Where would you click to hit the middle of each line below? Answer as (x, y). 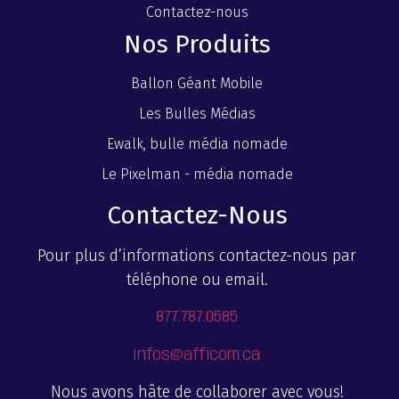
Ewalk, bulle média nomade (197, 143)
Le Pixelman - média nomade (197, 174)
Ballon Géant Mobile (197, 83)
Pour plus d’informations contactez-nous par (197, 255)
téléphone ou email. (197, 279)
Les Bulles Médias (197, 113)
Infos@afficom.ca (197, 355)
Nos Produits (197, 44)
